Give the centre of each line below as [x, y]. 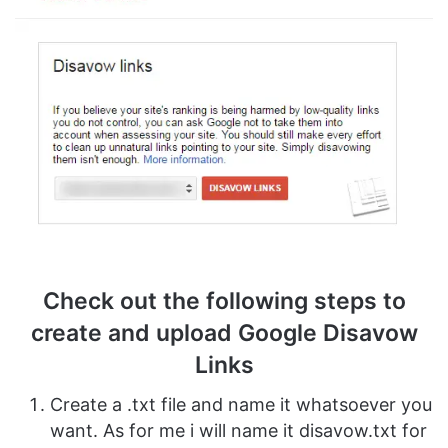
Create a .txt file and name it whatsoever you [241, 405]
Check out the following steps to [224, 300]
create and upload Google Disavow [224, 332]
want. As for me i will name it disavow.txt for [238, 431]
